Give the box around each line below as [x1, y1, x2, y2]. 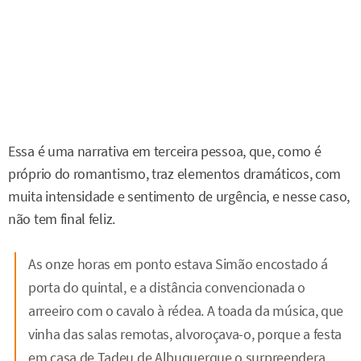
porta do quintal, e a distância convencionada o [28, 277, 305, 297]
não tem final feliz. [8, 210, 115, 229]
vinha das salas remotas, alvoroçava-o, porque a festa [28, 324, 342, 343]
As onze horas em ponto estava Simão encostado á [28, 254, 328, 273]
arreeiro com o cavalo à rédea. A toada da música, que [28, 301, 344, 320]
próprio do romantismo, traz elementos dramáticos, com [8, 165, 342, 184]
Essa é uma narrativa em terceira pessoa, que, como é [8, 143, 322, 161]
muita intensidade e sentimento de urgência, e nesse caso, [8, 188, 350, 206]
